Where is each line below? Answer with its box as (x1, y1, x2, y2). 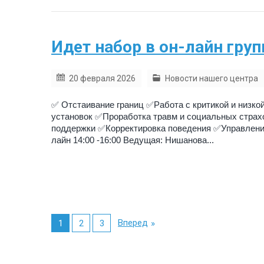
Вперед (118, 217, 148, 229)
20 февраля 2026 (69, 74, 136, 84)
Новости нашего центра (165, 74, 258, 84)
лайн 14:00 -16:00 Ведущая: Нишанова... (51, 135, 214, 146)
